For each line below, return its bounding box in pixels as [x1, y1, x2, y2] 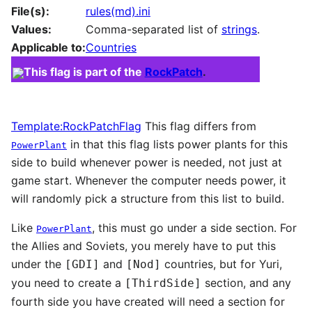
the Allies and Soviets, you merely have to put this [11, 238, 276, 253]
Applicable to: [11, 40, 86, 54]
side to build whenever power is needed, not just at [11, 155, 282, 169]
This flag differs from [141, 118, 256, 133]
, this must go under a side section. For [92, 220, 297, 235]
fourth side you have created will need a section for [11, 294, 285, 309]
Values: [11, 22, 52, 36]
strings [221, 22, 257, 36]
